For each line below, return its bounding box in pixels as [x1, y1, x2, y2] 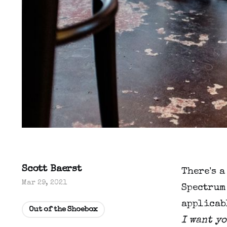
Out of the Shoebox [29, 206, 98, 214]
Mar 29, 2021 [22, 179, 67, 187]
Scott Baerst [22, 165, 82, 175]
